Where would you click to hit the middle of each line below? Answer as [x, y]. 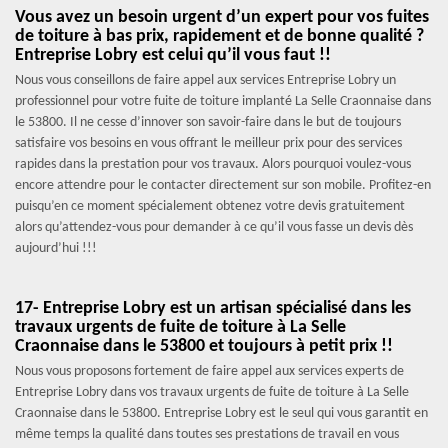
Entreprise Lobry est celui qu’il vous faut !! [173, 55]
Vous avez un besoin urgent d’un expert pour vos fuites [222, 17]
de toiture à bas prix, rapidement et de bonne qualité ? [219, 36]
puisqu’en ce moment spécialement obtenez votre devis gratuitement [210, 206]
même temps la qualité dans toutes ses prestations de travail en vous [207, 434]
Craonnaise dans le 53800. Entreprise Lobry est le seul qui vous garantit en [221, 413]
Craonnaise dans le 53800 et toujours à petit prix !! [204, 346]
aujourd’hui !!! [56, 248]
